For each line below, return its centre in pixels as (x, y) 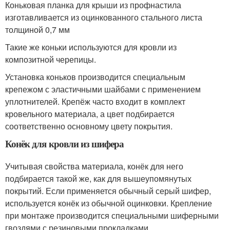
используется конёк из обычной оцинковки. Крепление (109, 203)
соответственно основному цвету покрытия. (89, 126)
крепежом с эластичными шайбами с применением (103, 89)
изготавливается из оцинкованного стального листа (104, 17)
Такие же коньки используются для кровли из (91, 47)
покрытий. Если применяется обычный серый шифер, (108, 191)
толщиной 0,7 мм (37, 30)
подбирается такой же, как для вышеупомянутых (98, 178)
